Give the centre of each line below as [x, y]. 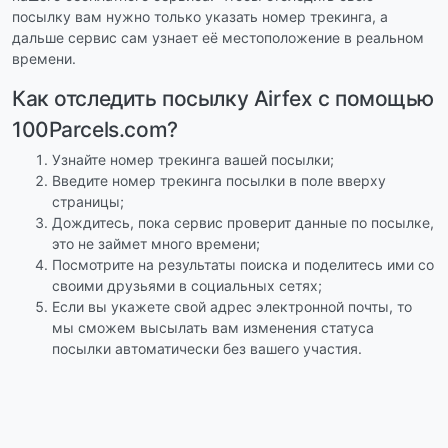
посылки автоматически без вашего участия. [207, 348]
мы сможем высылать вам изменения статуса [213, 327]
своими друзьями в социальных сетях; [187, 285]
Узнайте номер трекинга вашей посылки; [193, 159]
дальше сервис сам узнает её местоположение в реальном [218, 38]
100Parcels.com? [95, 130]
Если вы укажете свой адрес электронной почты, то [232, 306]
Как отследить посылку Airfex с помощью [223, 99]
